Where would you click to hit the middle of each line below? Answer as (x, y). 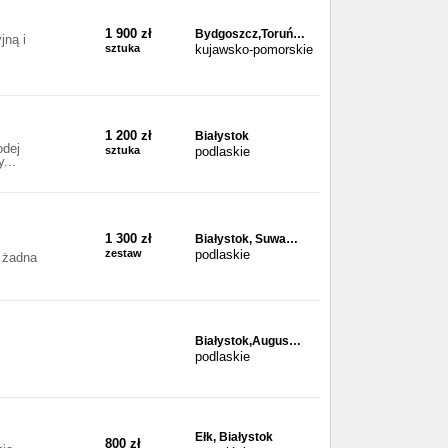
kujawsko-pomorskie (254, 49)
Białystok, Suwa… (246, 238)
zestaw (123, 252)
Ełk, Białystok (234, 437)
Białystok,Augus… (248, 341)
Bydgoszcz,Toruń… (250, 33)
